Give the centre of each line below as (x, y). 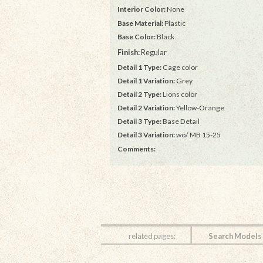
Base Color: (136, 36)
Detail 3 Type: (139, 122)
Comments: (136, 149)
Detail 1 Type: (139, 67)
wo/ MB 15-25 (198, 135)
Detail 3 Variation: (146, 135)
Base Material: (140, 23)
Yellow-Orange (199, 108)
